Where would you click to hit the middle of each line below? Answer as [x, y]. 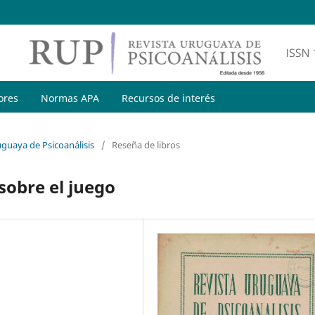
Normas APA [70, 98]
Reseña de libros [146, 144]
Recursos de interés [168, 98]
